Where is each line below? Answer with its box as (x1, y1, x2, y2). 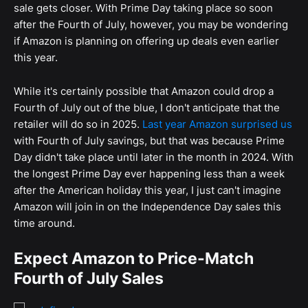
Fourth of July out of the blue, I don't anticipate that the (14, 101, 280, 115)
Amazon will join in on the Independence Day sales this (14, 200, 281, 214)
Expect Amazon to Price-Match (14, 249, 254, 269)
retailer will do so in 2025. (14, 118, 142, 131)
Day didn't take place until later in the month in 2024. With (14, 151, 294, 164)
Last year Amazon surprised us (142, 118, 292, 131)
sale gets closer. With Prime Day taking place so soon (14, 1, 273, 15)
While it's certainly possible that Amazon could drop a (14, 85, 274, 98)
